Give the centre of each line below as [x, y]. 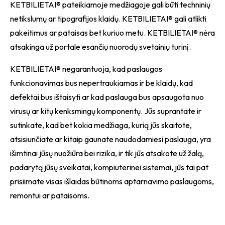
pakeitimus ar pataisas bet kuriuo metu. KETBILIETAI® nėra [113, 33]
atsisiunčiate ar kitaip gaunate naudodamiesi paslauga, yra [110, 139]
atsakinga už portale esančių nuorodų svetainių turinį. [100, 47]
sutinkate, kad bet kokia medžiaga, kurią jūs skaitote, [101, 125]
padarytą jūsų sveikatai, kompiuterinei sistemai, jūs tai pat [109, 167]
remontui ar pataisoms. [50, 195]
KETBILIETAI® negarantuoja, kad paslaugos [86, 69]
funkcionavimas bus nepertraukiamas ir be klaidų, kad [101, 83]
